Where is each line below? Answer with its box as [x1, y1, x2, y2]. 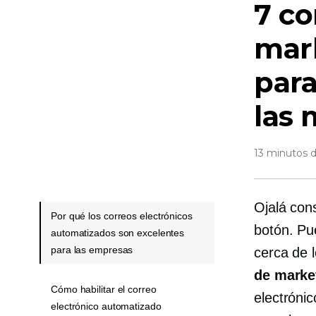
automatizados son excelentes [51, 227, 185, 238]
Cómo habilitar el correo [51, 284, 157, 295]
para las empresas [51, 244, 133, 255]
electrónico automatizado [51, 300, 162, 312]
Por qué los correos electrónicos [51, 210, 193, 221]
